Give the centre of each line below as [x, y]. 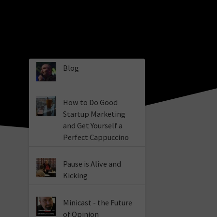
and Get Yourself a [93, 126]
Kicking [76, 176]
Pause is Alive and [92, 164]
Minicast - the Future [98, 202]
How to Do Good [91, 102]
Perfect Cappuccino [96, 137]
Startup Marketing [94, 114]
